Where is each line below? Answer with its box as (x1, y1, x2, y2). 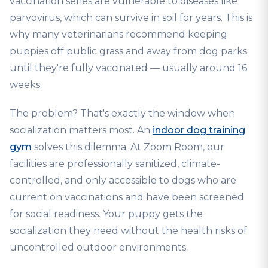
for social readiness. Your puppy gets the (10, 208, 203, 220)
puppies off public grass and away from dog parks (10, 45, 247, 57)
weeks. (10, 79, 42, 90)
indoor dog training (153, 124, 245, 136)
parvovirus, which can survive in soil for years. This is (10, 12, 252, 23)
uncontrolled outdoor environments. (10, 242, 188, 253)
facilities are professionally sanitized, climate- (10, 158, 220, 169)
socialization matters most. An (10, 124, 153, 136)
